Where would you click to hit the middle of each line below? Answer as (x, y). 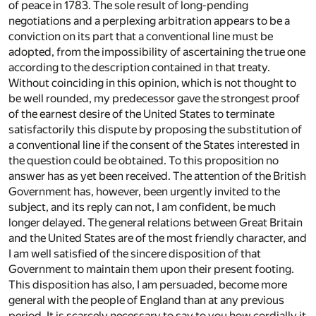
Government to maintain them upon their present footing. (151, 269)
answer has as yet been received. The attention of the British (157, 176)
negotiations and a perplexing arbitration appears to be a (149, 21)
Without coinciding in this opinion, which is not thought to (152, 83)
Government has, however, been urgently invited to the (144, 192)
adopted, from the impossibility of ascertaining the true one (157, 52)
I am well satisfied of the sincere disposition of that (135, 254)
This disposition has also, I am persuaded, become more (148, 285)
